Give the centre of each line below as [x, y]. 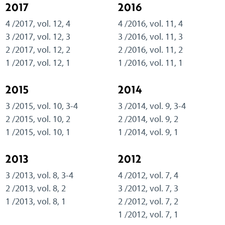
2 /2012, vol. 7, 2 [148, 201]
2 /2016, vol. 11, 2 [150, 49]
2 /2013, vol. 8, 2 [35, 188]
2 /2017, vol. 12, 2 [38, 49]
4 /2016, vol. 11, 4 [150, 23]
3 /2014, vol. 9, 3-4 [152, 105]
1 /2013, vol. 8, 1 [35, 201]
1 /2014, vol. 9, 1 [148, 132]
